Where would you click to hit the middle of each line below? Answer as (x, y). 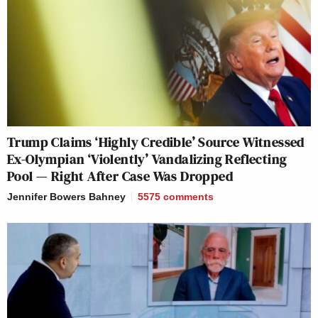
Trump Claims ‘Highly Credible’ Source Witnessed (156, 142)
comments (188, 197)
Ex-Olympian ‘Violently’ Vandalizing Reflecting (147, 159)
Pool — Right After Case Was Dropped (120, 176)
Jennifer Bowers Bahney (66, 197)
